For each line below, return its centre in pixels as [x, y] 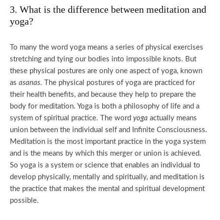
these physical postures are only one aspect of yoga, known [106, 71]
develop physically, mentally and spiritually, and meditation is [107, 177]
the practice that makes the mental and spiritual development [107, 189]
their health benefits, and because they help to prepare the [103, 95]
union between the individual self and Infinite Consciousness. [109, 130]
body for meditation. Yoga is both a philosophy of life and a [105, 106]
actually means [172, 118]
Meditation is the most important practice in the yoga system [108, 142]
